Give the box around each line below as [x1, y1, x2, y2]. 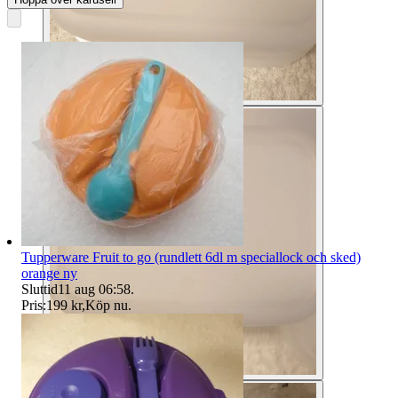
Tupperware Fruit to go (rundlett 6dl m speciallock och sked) [21, 249, 361, 265]
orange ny [21, 265, 77, 281]
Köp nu [85, 297, 128, 313]
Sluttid [21, 281, 58, 297]
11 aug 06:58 [58, 281, 131, 297]
